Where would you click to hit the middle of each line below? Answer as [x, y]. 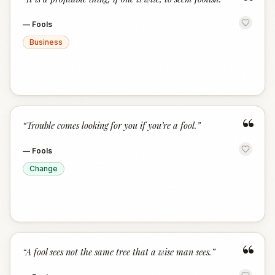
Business [46, 42]
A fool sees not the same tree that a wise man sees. [119, 252]
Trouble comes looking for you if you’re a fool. [112, 125]
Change [44, 168]
